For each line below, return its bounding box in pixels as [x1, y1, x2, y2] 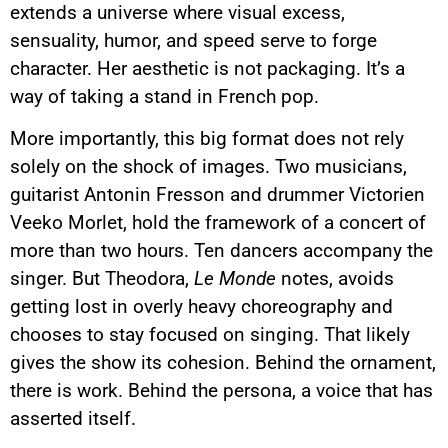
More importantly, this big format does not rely [10, 127, 404, 151]
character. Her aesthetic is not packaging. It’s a [10, 56, 405, 80]
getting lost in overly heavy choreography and [10, 295, 393, 319]
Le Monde [194, 267, 276, 291]
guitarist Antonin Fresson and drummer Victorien [10, 183, 425, 207]
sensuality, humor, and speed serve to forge [10, 28, 377, 52]
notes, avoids [276, 267, 394, 291]
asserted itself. [10, 407, 136, 431]
